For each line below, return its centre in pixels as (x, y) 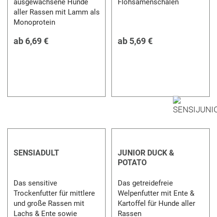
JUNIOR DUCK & (146, 153)
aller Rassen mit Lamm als (57, 12)
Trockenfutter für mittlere (54, 193)
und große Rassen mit (49, 203)
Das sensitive (36, 183)
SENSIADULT (37, 153)
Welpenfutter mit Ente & (156, 193)
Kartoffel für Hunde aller (156, 203)
